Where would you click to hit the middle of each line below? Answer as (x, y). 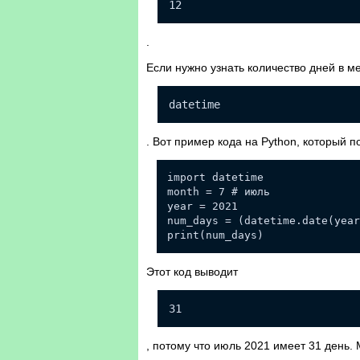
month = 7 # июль (219, 192)
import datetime (215, 178)
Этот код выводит (192, 272)
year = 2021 (202, 207)
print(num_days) (215, 235)
